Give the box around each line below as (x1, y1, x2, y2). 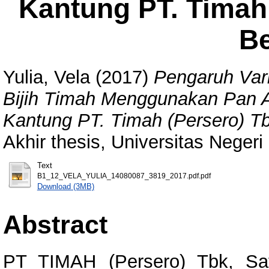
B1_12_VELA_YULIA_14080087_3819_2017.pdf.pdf (37, 172, 211, 180)
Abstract (3, 210, 107, 239)
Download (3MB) (37, 181, 94, 191)
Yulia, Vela (3, 66, 90, 88)
